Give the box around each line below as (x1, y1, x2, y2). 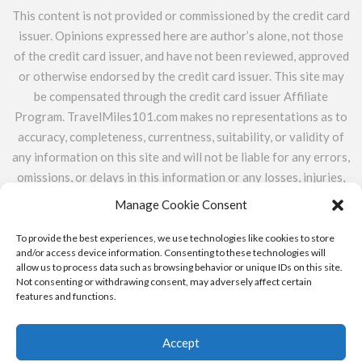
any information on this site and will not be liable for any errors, (12, 149, 350, 165)
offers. (162, 250, 200, 266)
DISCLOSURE (145, 325, 217, 338)
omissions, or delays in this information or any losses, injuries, (17, 170, 345, 185)
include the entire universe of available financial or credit (29, 230, 333, 246)
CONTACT (89, 305, 144, 318)
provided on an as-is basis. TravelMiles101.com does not (30, 210, 332, 225)
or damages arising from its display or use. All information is (21, 190, 341, 205)
